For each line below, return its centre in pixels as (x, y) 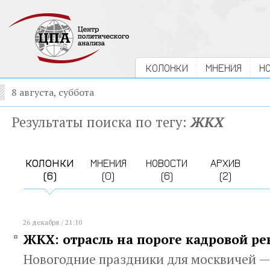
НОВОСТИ (167, 163)
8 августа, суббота (53, 92)
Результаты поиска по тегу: (101, 122)
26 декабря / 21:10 (52, 222)
